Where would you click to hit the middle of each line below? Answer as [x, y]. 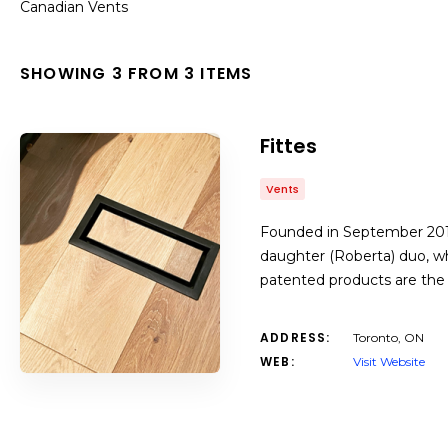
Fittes [288, 146]
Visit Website [389, 361]
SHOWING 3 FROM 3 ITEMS [136, 73]
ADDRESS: [295, 337]
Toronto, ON [388, 337]
